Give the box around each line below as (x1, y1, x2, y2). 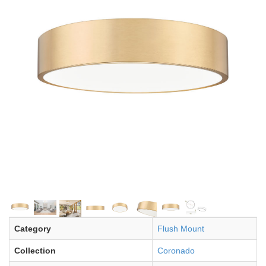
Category (14, 224, 51, 234)
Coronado (157, 246, 195, 256)
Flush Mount (157, 224, 204, 234)
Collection (14, 246, 56, 256)
